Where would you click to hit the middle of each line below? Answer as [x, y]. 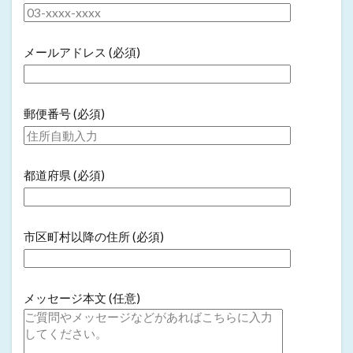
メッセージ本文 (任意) [82, 298]
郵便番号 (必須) [64, 114]
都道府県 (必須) [64, 175]
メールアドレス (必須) [82, 52]
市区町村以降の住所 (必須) [94, 237]
